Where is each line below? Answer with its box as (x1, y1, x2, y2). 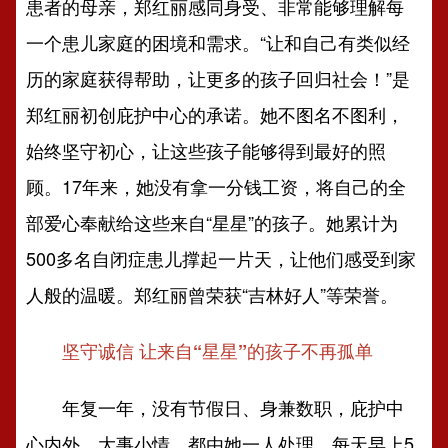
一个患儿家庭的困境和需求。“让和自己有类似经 (26, 29, 411, 55)
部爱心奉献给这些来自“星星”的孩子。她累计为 (26, 209, 399, 235)
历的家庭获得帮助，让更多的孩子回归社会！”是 (26, 65, 411, 91)
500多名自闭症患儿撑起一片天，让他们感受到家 (26, 245, 417, 271)
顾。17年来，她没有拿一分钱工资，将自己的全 (26, 173, 407, 199)
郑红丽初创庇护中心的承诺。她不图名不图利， (26, 101, 405, 127)
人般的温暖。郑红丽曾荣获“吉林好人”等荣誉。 (26, 281, 399, 307)
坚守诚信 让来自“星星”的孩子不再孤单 (62, 338, 374, 364)
